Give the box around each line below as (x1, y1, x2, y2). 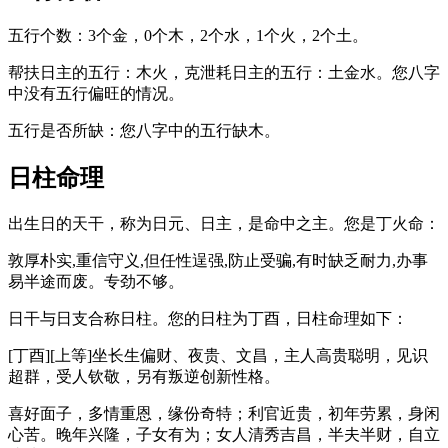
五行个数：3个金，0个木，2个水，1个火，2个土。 (8, 27, 368, 45)
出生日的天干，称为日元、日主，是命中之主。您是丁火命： (8, 215, 440, 232)
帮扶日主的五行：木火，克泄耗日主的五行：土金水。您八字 (8, 64, 440, 82)
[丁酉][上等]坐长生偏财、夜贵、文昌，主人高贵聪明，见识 (8, 347, 428, 364)
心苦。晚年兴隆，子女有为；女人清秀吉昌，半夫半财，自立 (8, 426, 440, 443)
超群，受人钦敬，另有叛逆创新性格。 (8, 368, 280, 385)
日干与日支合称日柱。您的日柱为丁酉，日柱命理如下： (8, 310, 408, 327)
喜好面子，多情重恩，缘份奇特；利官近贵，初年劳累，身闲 (8, 405, 440, 422)
